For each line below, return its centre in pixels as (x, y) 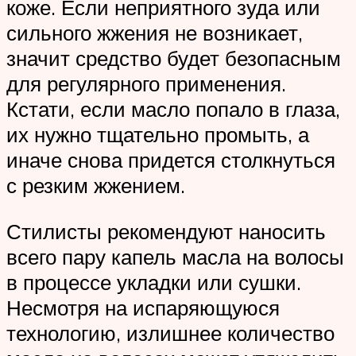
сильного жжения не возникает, (155, 33)
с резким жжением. (96, 186)
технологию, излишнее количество (170, 333)
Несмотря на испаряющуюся (143, 307)
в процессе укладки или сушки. (154, 282)
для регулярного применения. (146, 84)
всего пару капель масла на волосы (175, 256)
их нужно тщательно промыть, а (158, 135)
